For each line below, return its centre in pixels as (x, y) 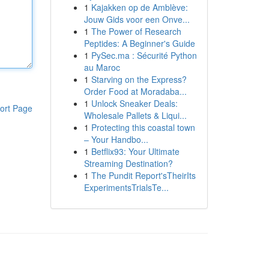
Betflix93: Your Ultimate (135, 151)
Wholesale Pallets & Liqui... (135, 115)
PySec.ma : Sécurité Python (144, 55)
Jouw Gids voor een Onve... (137, 19)
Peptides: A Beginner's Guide (139, 43)
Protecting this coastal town (143, 127)
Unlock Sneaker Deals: (134, 103)
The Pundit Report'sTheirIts (143, 175)
